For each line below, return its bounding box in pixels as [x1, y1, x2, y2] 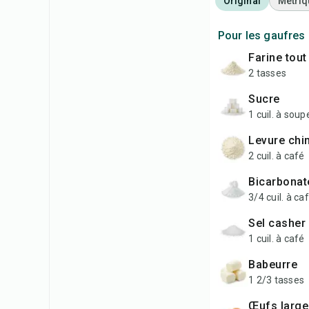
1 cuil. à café [248, 233, 305, 244]
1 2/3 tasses [248, 275, 304, 286]
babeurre [255, 258, 297, 271]
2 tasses [248, 68, 286, 79]
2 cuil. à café [248, 150, 305, 161]
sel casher [255, 217, 306, 230]
